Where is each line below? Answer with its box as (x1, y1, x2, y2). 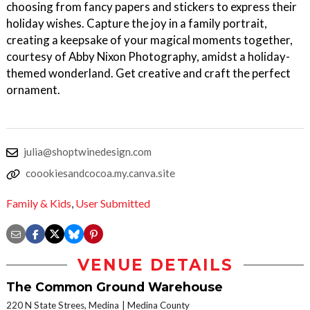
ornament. (6, 82, 60, 97)
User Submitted (75, 197, 150, 210)
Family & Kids (6, 197, 71, 210)
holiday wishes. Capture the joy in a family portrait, (6, 16, 267, 30)
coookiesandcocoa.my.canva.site (26, 167, 175, 179)
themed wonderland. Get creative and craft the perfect (6, 66, 291, 80)
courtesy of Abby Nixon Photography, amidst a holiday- (6, 49, 290, 64)
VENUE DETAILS (77, 255, 233, 275)
